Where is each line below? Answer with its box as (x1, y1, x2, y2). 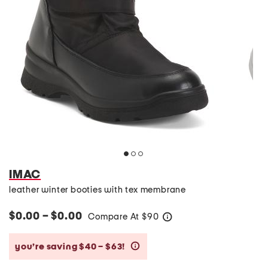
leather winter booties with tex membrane (9, 185, 186, 194)
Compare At (88, 212, 142, 221)
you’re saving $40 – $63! (15, 242, 127, 251)
